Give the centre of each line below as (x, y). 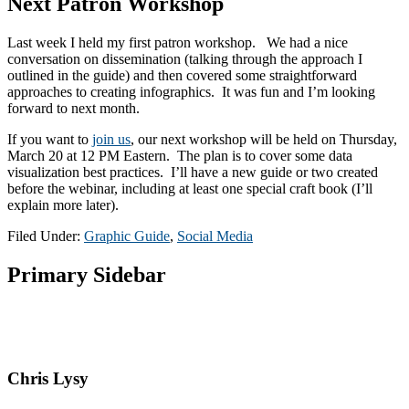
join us (111, 140)
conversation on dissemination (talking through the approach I (185, 59)
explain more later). (63, 205)
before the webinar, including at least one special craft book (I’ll (190, 189)
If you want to (50, 140)
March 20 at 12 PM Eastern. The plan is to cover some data (180, 156)
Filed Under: (46, 236)
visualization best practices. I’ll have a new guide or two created (193, 173)
